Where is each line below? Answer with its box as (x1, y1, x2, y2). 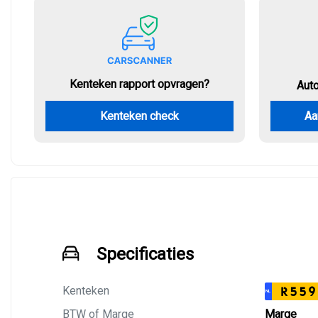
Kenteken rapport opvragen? (70, 77, 209, 91)
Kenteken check (100, 109, 179, 123)
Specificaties (97, 244, 194, 264)
